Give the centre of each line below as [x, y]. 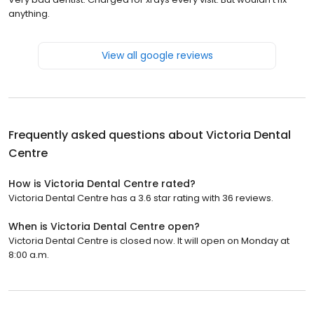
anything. [29, 13]
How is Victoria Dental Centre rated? [102, 183]
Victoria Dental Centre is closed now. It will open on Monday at [149, 240]
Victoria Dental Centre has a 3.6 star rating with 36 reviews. [141, 198]
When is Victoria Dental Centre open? [104, 226]
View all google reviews [157, 55]
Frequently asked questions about [107, 135]
